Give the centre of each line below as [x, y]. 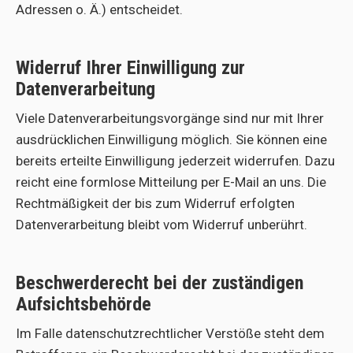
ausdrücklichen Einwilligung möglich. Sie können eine [171, 139]
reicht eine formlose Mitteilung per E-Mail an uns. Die [171, 182]
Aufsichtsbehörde [84, 304]
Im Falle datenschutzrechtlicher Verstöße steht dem [170, 333]
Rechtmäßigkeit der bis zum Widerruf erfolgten [155, 203]
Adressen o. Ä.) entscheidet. [99, 9]
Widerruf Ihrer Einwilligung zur [130, 68]
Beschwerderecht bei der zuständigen [160, 283]
